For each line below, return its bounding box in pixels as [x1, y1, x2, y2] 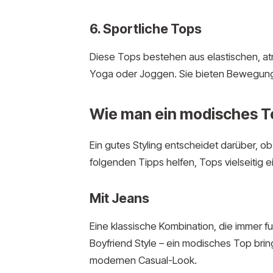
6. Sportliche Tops [89, 21, 202, 37]
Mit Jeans [89, 190, 149, 207]
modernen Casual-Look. [89, 254, 197, 267]
